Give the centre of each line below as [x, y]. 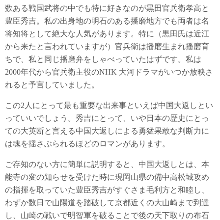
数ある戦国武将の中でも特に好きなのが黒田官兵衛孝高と [107, 8]
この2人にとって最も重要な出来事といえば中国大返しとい [109, 105]
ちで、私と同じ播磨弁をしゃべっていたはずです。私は [103, 59]
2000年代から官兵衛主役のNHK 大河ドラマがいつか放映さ [109, 72]
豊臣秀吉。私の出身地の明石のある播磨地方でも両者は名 [107, 21]
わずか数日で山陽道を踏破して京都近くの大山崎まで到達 [107, 203]
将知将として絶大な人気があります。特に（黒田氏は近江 [107, 34]
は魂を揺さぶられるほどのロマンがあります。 [87, 144]
